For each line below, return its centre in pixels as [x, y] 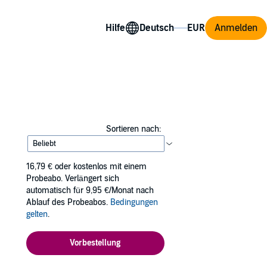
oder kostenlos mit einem [101, 167]
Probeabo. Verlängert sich [73, 178]
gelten [37, 214]
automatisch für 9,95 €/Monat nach [90, 190]
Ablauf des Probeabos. [68, 202]
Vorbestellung [95, 243]
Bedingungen [134, 202]
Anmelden [236, 28]
